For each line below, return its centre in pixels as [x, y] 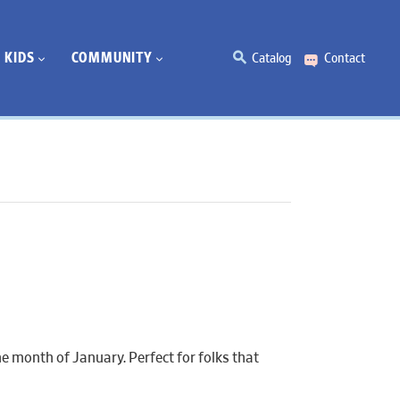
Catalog [271, 58]
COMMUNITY [112, 58]
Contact [345, 58]
